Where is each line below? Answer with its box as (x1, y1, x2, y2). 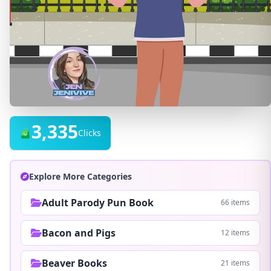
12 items (221, 227, 250, 238)
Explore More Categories (29, 171, 132, 182)
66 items (221, 197, 250, 207)
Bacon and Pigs (42, 226, 116, 240)
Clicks (78, 127, 101, 139)
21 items (221, 258, 250, 268)
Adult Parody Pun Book (42, 196, 154, 209)
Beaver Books (42, 256, 107, 270)
